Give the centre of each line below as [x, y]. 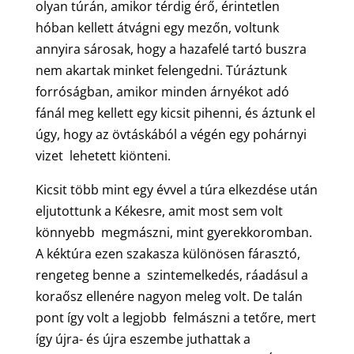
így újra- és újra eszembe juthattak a [143, 339]
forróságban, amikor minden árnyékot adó [162, 91]
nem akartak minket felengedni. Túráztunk [161, 70]
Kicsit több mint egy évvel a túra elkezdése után [176, 189]
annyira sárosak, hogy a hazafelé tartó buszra [171, 49]
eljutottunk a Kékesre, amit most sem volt [159, 211]
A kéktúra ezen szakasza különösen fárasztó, [168, 253]
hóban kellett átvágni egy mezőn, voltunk [157, 27]
